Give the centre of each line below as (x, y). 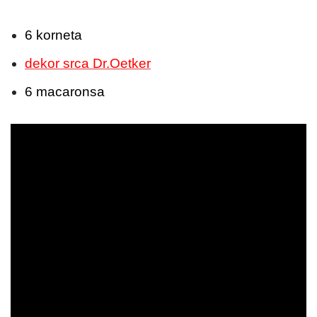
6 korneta (53, 35)
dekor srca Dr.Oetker (88, 64)
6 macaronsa (65, 92)
